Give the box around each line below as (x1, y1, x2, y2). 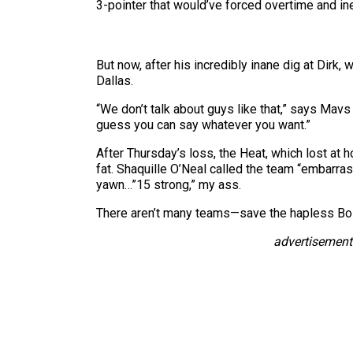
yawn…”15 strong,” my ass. (96, 177, 241, 192)
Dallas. (96, 73, 133, 88)
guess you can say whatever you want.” (96, 117, 310, 132)
